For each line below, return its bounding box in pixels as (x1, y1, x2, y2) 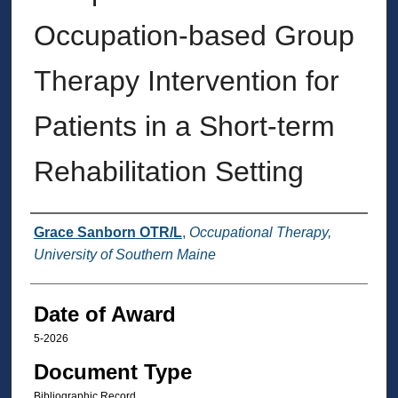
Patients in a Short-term (33, 109, 335, 142)
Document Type (33, 359, 192, 384)
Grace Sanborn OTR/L (33, 224, 182, 240)
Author (29, 220, 92, 245)
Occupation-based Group (33, 19, 354, 52)
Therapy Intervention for (33, 64, 339, 97)
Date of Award (33, 301, 176, 326)
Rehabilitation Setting (33, 155, 304, 187)
